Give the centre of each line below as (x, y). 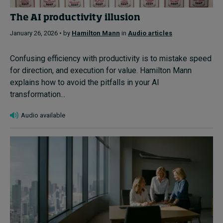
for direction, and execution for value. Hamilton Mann (101, 71)
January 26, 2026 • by (41, 33)
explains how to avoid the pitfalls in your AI (85, 83)
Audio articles (150, 33)
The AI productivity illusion (75, 18)
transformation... (38, 95)
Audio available (43, 115)
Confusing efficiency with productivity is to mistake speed (111, 59)
